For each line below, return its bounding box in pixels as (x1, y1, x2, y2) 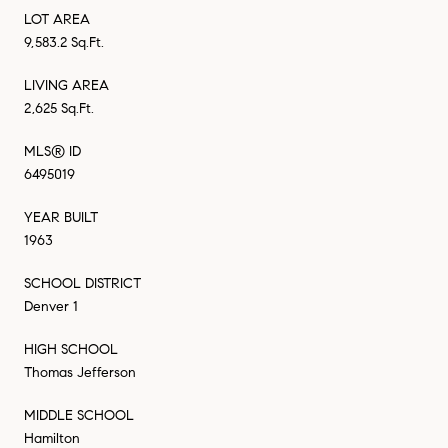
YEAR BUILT (24, 208, 98, 226)
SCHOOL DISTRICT (24, 274, 141, 292)
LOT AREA (24, 10, 90, 28)
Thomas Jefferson (24, 363, 136, 381)
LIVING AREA (24, 76, 109, 94)
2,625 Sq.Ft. (24, 99, 94, 117)
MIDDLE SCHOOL (24, 406, 134, 424)
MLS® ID (24, 142, 81, 160)
